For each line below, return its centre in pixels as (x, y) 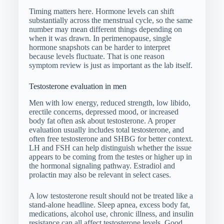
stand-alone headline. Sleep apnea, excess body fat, (109, 204)
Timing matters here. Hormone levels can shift (101, 11)
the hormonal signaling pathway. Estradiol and (102, 165)
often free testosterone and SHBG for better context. (111, 138)
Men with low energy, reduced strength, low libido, (109, 102)
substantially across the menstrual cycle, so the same (110, 20)
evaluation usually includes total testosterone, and (106, 129)
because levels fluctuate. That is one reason (96, 56)
